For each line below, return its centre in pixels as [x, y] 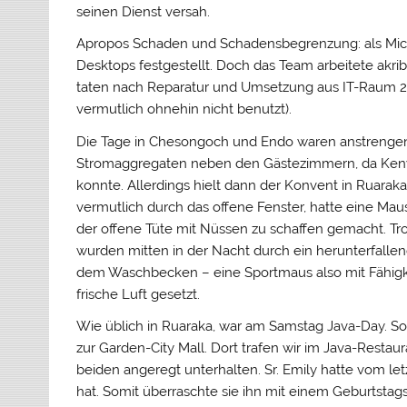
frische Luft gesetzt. [139, 294]
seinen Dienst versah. [144, 11]
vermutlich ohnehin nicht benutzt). [184, 109]
